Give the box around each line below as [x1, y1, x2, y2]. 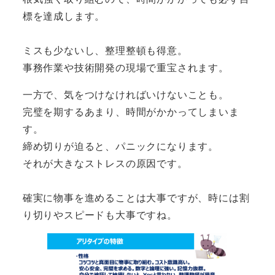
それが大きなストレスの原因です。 [22, 155, 188, 170]
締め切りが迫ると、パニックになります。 [22, 138, 219, 153]
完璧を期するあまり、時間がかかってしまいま [22, 104, 239, 118]
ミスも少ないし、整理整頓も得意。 [22, 42, 188, 57]
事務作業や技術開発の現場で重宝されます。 [22, 60, 229, 74]
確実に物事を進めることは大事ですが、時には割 [22, 190, 250, 204]
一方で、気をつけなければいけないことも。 [22, 87, 229, 101]
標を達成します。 [22, 8, 106, 23]
